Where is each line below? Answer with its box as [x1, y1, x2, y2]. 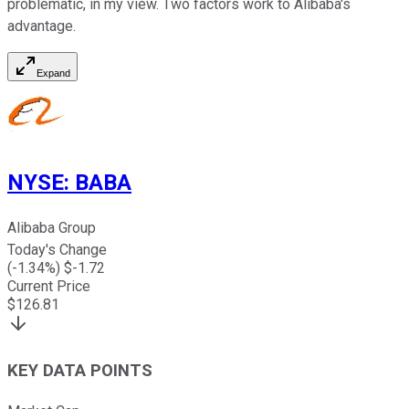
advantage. [7, 17, 76, 36]
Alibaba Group [7, 219, 96, 237]
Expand [37, 68, 70, 79]
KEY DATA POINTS [7, 360, 152, 381]
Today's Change [7, 241, 107, 259]
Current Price [7, 278, 90, 296]
